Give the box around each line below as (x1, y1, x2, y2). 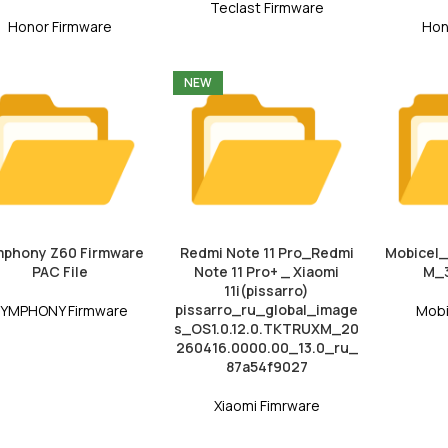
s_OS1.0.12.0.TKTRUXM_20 (174, 318, 359, 338)
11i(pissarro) (224, 280, 309, 300)
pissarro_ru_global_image (175, 299, 358, 319)
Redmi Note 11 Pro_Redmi (179, 242, 354, 262)
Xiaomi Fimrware (213, 395, 320, 415)
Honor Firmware (7, 16, 112, 36)
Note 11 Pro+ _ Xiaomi (194, 261, 339, 281)
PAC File (31, 261, 88, 281)
